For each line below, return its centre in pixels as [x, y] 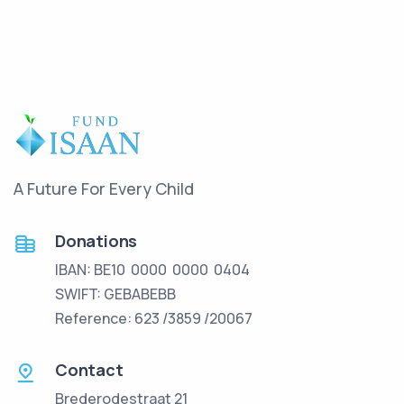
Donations [96, 240]
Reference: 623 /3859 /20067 [155, 318]
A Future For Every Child [104, 188]
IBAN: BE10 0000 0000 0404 [154, 269]
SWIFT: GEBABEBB [115, 294]
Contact [89, 369]
